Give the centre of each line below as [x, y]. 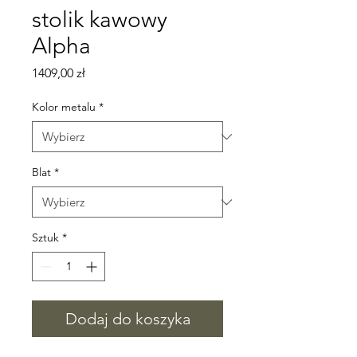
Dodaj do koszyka [127, 319]
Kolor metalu [64, 107]
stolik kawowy [100, 20]
